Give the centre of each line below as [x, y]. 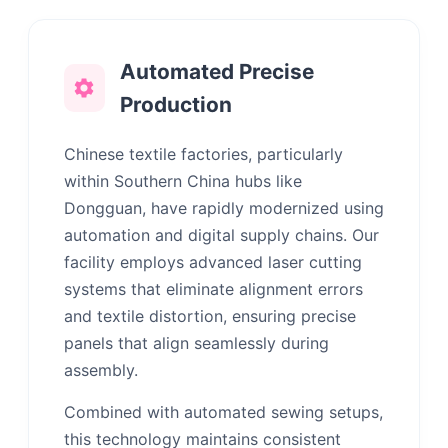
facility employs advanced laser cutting [213, 262]
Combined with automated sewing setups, [223, 412]
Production [175, 105]
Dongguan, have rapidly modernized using [224, 208]
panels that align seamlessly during [196, 343]
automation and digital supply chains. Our [221, 235]
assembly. [101, 370]
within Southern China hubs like [183, 181]
